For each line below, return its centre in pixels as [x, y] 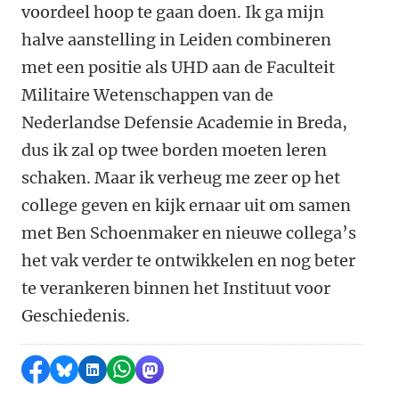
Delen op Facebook [102, 370]
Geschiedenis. [79, 316]
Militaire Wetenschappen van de [147, 95]
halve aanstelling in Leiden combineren [176, 40]
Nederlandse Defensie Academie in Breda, [184, 122]
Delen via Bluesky [126, 370]
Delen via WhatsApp [192, 370]
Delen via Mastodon [220, 370]
